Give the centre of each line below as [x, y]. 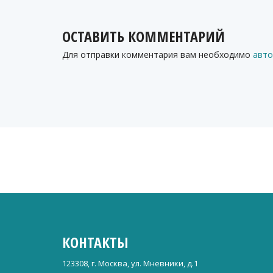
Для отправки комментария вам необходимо [158, 54]
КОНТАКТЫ [95, 242]
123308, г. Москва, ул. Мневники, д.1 [130, 263]
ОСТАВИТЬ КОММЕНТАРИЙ [144, 36]
